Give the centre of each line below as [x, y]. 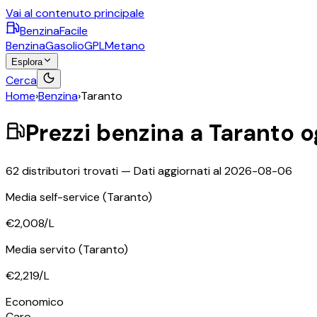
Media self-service [54, 197]
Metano [125, 46]
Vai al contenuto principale [75, 13]
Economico [35, 301]
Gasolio [65, 46]
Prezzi [61, 133]
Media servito [42, 249]
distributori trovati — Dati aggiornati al [122, 171]
